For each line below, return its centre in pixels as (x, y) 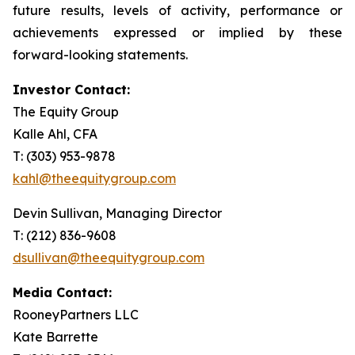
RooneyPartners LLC (76, 315)
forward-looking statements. (100, 55)
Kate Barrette (55, 337)
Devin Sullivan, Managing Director (117, 213)
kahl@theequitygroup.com (94, 178)
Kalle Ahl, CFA (80, 134)
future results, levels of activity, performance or (177, 10)
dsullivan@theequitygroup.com (109, 258)
